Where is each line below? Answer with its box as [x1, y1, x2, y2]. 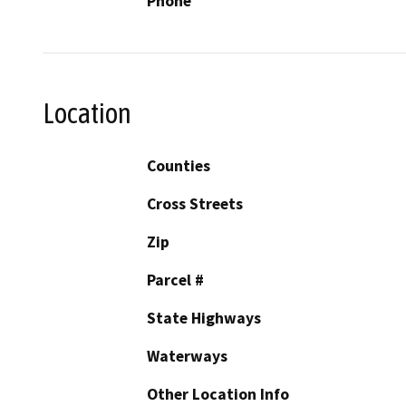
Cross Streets [147, 194, 243, 215]
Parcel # [147, 270, 204, 291]
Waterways [147, 346, 227, 367]
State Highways [147, 308, 261, 329]
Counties [147, 156, 210, 177]
